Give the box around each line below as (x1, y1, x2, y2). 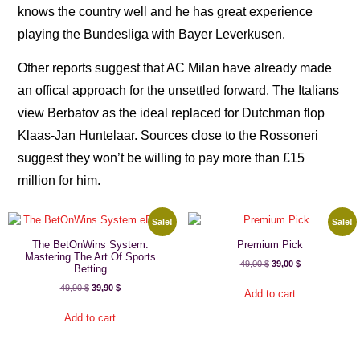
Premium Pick (237, 239, 303, 252)
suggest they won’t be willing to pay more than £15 (18, 151, 305, 166)
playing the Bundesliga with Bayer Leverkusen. (18, 27, 286, 41)
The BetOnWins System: (31, 239, 149, 252)
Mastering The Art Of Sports (24, 251, 156, 264)
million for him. (18, 174, 101, 188)
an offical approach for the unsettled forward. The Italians (18, 84, 340, 98)
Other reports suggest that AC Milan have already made (18, 61, 333, 76)
